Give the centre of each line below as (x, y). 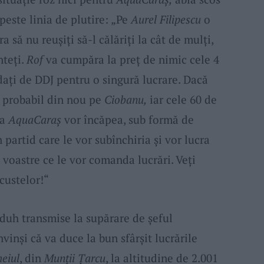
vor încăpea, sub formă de (127, 119)
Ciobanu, (125, 99)
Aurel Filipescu (166, 19)
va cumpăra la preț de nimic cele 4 (131, 59)
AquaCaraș (34, 119)
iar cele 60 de (181, 99)
